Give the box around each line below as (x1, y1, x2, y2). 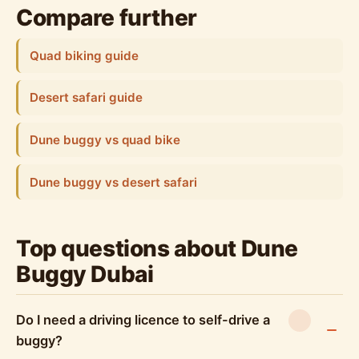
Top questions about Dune (16, 234, 298, 262)
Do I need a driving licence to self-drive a (16, 312, 270, 328)
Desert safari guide (29, 90, 143, 106)
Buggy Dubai (16, 260, 154, 288)
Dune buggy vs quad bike (29, 132, 180, 148)
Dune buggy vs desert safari (29, 174, 197, 190)
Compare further (16, 3, 197, 31)
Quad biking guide (29, 47, 139, 63)
